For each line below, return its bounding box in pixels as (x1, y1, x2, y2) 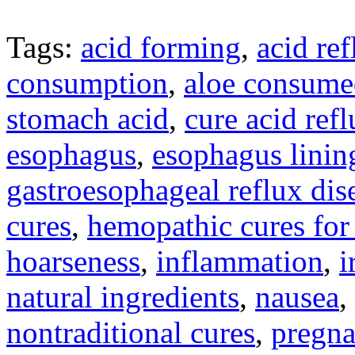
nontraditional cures (6, 315, 255, 350)
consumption (6, 66, 168, 101)
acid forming (81, 30, 241, 65)
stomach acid (6, 101, 169, 136)
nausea (255, 280, 339, 315)
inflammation (156, 244, 323, 279)
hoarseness (6, 244, 140, 279)
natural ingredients (6, 280, 239, 315)
